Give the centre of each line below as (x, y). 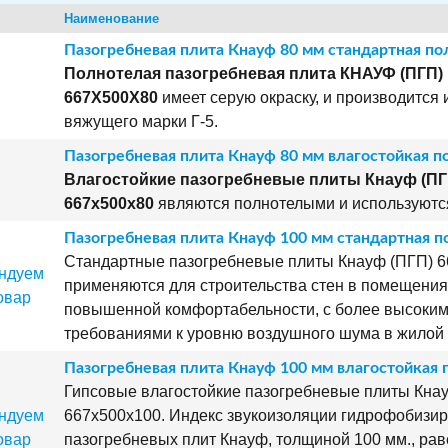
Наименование (111, 18)
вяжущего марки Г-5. (141, 121)
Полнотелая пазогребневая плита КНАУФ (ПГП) (253, 73)
